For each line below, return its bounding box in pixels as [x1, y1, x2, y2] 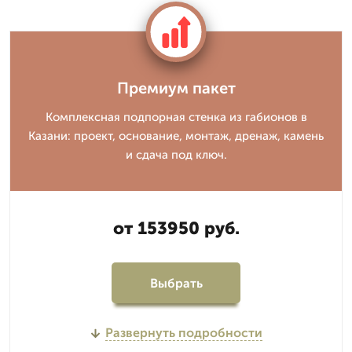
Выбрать [149, 275, 203, 291]
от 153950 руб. [112, 218, 240, 239]
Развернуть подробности [104, 325, 262, 340]
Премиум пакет [116, 79, 236, 97]
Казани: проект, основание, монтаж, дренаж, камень [28, 129, 324, 143]
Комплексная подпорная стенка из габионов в [45, 110, 307, 124]
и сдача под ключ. [125, 148, 227, 162]
